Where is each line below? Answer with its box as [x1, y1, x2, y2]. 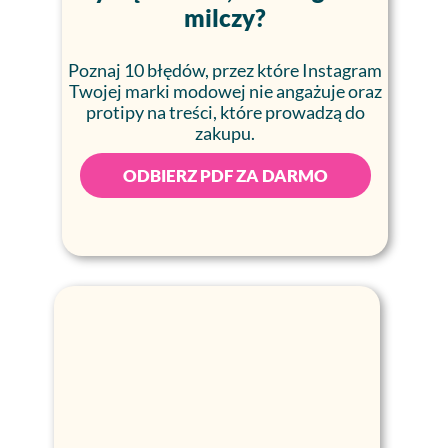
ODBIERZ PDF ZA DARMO [123, 165, 328, 186]
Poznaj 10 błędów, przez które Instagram [68, 59, 382, 81]
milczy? [184, 3, 266, 32]
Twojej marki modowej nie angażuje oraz [68, 80, 382, 102]
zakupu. [195, 122, 255, 144]
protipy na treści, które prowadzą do [85, 101, 365, 123]
